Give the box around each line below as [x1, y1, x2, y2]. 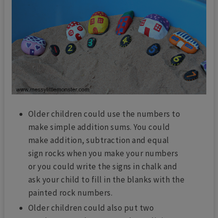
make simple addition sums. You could [28, 122, 170, 133]
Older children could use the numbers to [28, 109, 181, 120]
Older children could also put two [28, 202, 154, 214]
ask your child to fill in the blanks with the [28, 174, 185, 185]
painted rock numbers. [28, 187, 113, 199]
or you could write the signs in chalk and [28, 161, 178, 172]
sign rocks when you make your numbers [28, 148, 179, 159]
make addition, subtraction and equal [28, 135, 169, 146]
